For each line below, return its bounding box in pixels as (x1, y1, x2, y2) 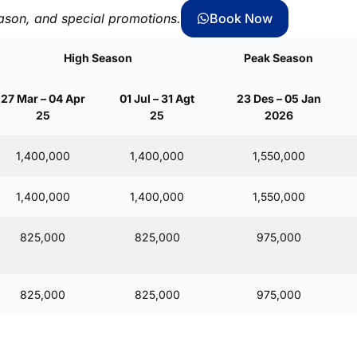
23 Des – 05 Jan (236, 92, 321, 106)
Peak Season (244, 51, 313, 65)
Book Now (210, 10, 273, 27)
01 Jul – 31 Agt (120, 92, 194, 106)
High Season (63, 51, 132, 65)
